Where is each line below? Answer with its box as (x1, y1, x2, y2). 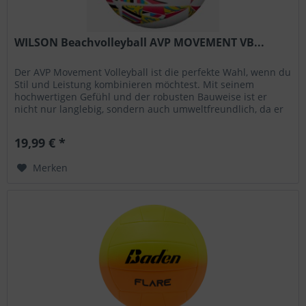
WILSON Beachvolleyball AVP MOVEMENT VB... (14, 34, 265, 50)
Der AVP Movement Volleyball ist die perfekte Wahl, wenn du (14, 65, 292, 79)
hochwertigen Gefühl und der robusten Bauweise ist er (14, 89, 268, 103)
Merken (33, 161, 68, 174)
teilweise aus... (14, 114, 83, 128)
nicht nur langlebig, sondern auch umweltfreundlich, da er (14, 102, 284, 115)
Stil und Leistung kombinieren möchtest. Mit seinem (14, 77, 255, 91)
